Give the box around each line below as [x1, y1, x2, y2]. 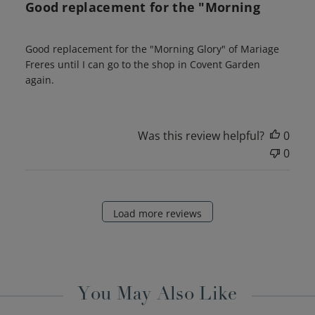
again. [25, 73, 54, 87]
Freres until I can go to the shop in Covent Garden [25, 58, 260, 72]
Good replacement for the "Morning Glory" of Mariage [25, 42, 279, 56]
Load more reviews [113, 206, 202, 220]
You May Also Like [77, 286, 238, 305]
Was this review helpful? [138, 128, 265, 144]
